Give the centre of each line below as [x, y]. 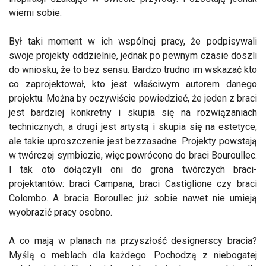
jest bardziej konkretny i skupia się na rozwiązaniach [133, 113]
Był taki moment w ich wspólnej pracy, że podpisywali [133, 42]
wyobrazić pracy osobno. [61, 213]
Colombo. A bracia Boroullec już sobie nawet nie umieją [133, 198]
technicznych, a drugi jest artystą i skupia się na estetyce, [133, 127]
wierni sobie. [35, 13]
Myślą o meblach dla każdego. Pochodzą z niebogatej [133, 255]
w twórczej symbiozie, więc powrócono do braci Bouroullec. [133, 156]
